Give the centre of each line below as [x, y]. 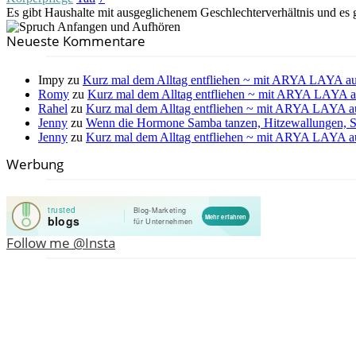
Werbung [35, 164]
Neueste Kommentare [76, 41]
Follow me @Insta [61, 242]
